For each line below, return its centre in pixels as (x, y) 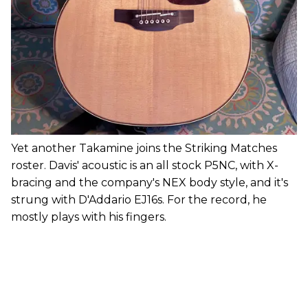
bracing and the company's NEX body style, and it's (150, 183)
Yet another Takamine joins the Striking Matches (144, 148)
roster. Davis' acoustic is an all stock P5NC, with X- (145, 166)
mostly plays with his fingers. (89, 217)
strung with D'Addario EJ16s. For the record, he (139, 200)
